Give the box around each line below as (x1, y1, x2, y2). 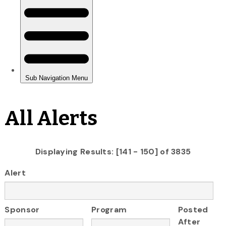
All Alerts (5, 106, 98, 131)
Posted (178, 204, 208, 215)
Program (91, 204, 127, 215)
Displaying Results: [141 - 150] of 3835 (35, 146, 191, 157)
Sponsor (5, 204, 40, 215)
